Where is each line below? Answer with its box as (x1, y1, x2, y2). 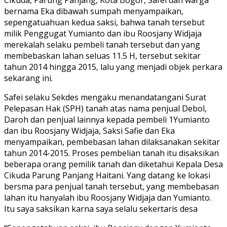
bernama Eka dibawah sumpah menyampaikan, (4, 6, 183, 17)
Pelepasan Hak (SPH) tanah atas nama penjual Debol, (4, 103, 207, 115)
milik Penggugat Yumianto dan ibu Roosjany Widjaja (4, 28, 202, 40)
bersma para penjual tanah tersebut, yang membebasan (4, 181, 219, 193)
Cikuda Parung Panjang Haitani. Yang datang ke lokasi (4, 170, 210, 181)
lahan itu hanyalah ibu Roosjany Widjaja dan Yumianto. (4, 192, 211, 204)
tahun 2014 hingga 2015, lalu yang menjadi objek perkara (4, 61, 222, 73)
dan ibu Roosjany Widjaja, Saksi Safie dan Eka (4, 125, 175, 137)
